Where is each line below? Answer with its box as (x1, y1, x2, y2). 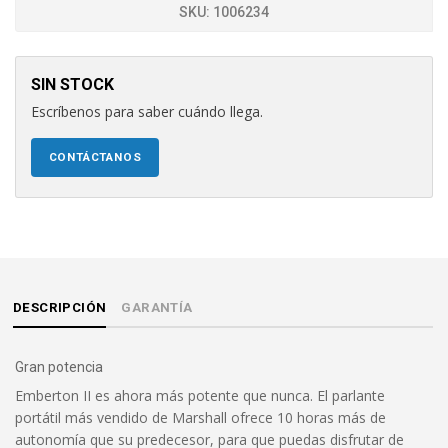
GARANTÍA (121, 300, 193, 315)
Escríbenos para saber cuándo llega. (31, 102, 263, 121)
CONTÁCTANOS (48, 150, 142, 164)
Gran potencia (15, 359, 103, 375)
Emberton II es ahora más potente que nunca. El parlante (15, 386, 385, 405)
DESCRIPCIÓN (13, 300, 107, 315)
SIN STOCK (31, 75, 114, 94)
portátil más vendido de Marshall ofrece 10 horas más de (15, 408, 386, 427)
